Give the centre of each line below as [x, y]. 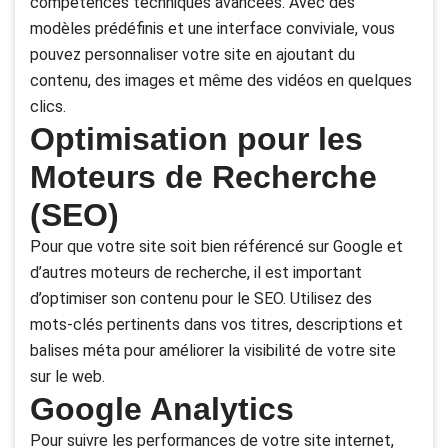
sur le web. [67, 377]
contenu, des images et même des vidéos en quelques [221, 81]
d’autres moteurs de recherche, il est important [196, 273]
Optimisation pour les [196, 139]
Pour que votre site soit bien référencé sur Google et [216, 247]
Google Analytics [162, 409]
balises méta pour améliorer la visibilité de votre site [213, 351]
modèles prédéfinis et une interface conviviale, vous [212, 29]
